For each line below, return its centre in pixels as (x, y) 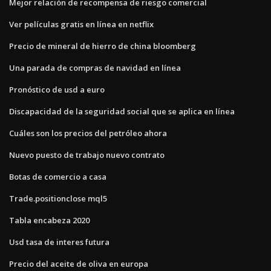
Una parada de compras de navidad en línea (95, 67)
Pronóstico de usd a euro (57, 89)
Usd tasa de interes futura (59, 242)
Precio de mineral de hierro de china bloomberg (103, 46)
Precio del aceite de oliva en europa (79, 263)
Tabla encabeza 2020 (49, 220)
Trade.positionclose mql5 (58, 198)
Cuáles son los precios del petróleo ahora (88, 133)
